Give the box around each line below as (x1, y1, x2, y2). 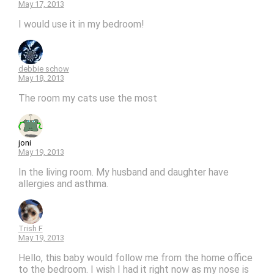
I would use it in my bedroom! (18, 18, 144, 30)
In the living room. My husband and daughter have (18, 166, 229, 178)
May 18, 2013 (18, 73, 64, 83)
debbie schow (18, 64, 69, 73)
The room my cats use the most (18, 92, 157, 104)
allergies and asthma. (18, 177, 108, 190)
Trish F (18, 223, 43, 233)
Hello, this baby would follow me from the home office (18, 251, 253, 264)
